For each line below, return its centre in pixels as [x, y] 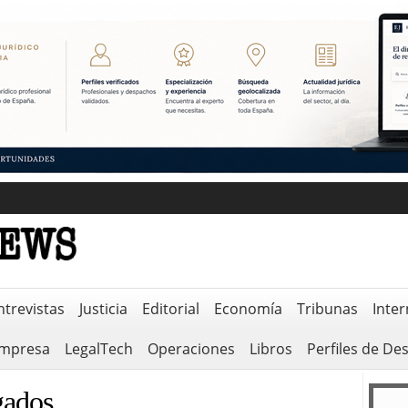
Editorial [170, 309]
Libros [270, 349]
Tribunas [327, 309]
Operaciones [191, 349]
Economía [248, 309]
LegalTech [98, 349]
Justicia [103, 309]
